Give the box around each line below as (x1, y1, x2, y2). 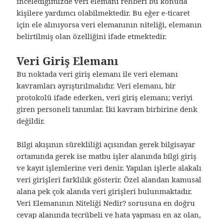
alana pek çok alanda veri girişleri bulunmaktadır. (17, 186, 193, 197)
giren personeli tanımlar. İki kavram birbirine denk (17, 104, 198, 114)
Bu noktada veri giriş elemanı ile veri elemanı (17, 69, 178, 79)
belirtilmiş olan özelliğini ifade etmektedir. (17, 31, 167, 42)
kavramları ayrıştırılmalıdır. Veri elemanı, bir (17, 81, 176, 91)
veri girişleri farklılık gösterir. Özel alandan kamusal (17, 175, 202, 185)
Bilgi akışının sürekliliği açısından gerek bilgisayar (17, 139, 196, 150)
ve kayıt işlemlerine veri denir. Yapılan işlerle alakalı (17, 163, 202, 173)
